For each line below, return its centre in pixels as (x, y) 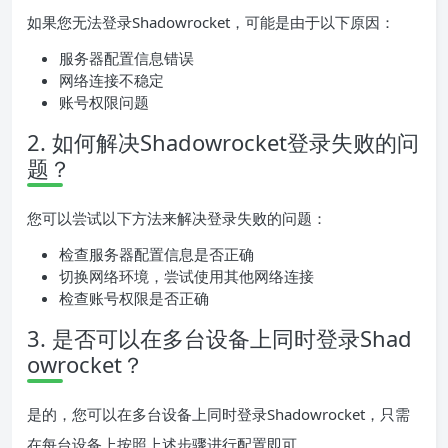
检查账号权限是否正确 (134, 298)
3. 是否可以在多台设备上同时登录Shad (219, 338)
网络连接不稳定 (111, 80)
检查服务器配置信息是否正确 (156, 254)
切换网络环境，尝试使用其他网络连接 (186, 276)
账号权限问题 (104, 102)
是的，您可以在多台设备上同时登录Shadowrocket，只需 (218, 414)
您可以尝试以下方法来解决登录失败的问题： (177, 218)
